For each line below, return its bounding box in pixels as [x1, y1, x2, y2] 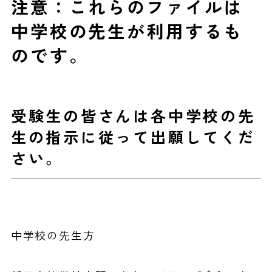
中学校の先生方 [10, 228, 95, 245]
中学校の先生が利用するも [10, 19, 243, 46]
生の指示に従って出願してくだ [10, 127, 256, 151]
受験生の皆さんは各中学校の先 [10, 106, 256, 129]
